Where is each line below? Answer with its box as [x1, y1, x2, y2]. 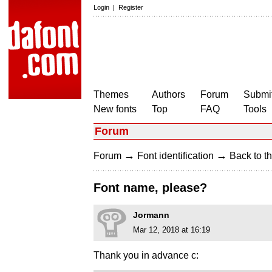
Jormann [133, 210, 169, 220]
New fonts [93, 104, 137, 114]
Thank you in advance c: [93, 250, 199, 261]
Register [118, 4, 143, 11]
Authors [152, 89, 185, 100]
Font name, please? [93, 181, 207, 195]
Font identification [137, 151, 214, 161]
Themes [93, 89, 129, 100]
